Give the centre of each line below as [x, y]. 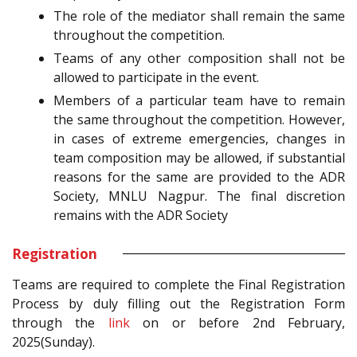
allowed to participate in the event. [156, 77]
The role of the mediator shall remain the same [199, 16]
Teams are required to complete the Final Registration [178, 284]
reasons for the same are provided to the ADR [199, 177]
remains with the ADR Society [141, 215]
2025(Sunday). [53, 341]
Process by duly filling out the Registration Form [178, 303]
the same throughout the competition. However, [199, 119]
